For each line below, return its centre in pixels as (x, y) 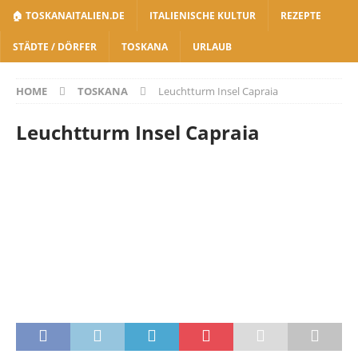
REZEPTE (301, 16)
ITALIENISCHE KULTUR (203, 16)
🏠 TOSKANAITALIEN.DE (68, 16)
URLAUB (212, 47)
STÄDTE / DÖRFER (55, 47)
